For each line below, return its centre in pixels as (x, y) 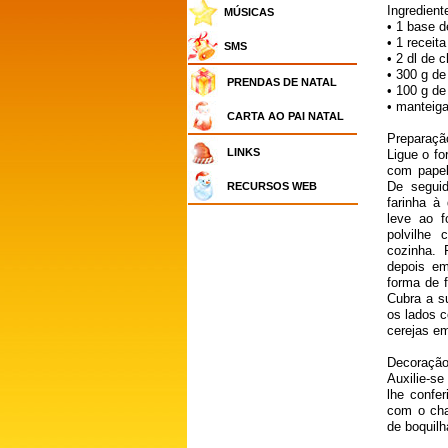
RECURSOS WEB (272, 186)
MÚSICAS (249, 12)
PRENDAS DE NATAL (282, 82)
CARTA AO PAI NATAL (285, 116)
